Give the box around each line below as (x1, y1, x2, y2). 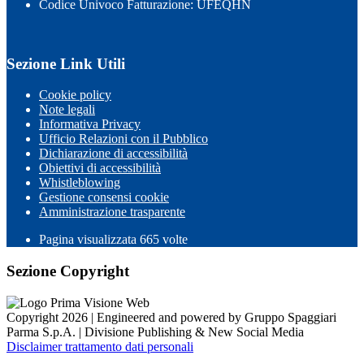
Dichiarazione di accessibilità (39, 146, 188, 161)
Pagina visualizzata (39, 232, 140, 247)
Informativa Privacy (39, 117, 141, 132)
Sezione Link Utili (6, 54, 125, 72)
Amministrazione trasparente (39, 205, 185, 219)
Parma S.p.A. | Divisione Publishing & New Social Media (6, 324, 304, 339)
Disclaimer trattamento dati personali (6, 339, 193, 353)
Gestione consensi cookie (39, 190, 169, 205)
